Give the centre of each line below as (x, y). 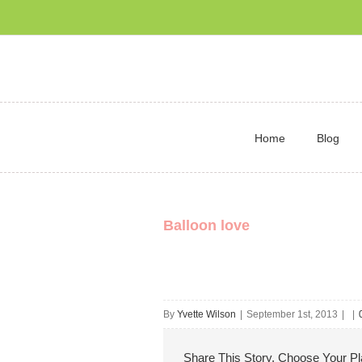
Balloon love (206, 225)
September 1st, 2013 (292, 314)
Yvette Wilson (206, 314)
